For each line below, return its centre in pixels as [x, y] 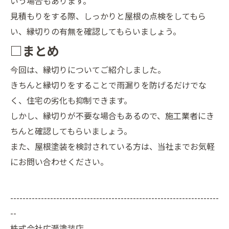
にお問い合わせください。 [59, 162]
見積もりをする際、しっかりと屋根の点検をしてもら [108, 16]
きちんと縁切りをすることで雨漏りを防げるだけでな [108, 85]
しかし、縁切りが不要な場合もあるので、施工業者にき [112, 116]
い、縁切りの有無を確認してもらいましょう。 [96, 31]
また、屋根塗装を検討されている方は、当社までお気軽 [112, 146]
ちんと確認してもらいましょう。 [71, 131]
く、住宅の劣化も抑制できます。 [71, 100]
